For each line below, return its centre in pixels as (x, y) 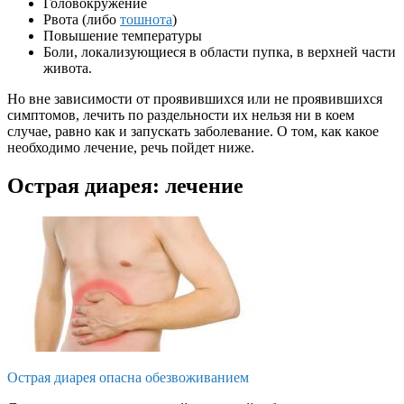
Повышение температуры (123, 36)
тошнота (146, 20)
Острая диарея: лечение (125, 186)
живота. (68, 69)
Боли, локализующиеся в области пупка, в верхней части (220, 52)
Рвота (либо (82, 20)
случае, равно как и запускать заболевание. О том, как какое (193, 132)
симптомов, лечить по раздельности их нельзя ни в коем (181, 115)
